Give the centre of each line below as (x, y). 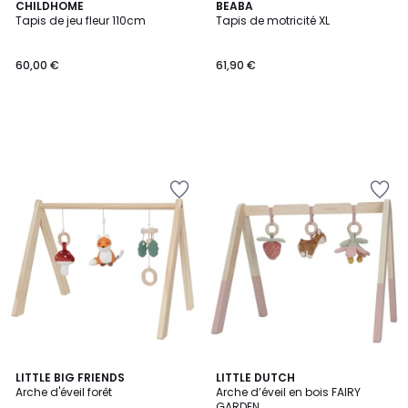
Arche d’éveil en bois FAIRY (288, 392)
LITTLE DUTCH (255, 377)
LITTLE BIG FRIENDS (70, 377)
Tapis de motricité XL (273, 20)
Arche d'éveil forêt (65, 392)
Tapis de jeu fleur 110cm (81, 20)
